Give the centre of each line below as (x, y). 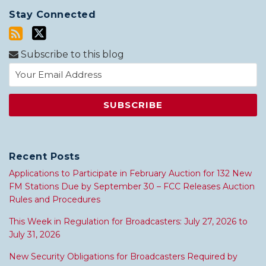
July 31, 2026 (34, 235)
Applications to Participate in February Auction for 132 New (130, 174)
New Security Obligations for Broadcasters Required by (123, 257)
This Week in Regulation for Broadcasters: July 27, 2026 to (128, 222)
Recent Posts (44, 157)
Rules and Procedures (55, 200)
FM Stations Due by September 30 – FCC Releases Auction (132, 187)
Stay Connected (52, 15)
